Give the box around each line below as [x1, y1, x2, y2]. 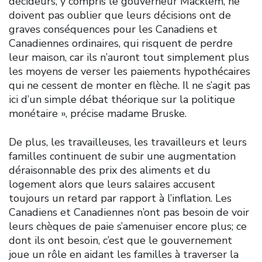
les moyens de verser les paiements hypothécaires [9, 64, 250, 78]
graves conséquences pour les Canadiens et [9, 22, 218, 36]
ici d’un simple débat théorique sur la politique [9, 92, 235, 106]
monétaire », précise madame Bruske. [9, 106, 187, 120]
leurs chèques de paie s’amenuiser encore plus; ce [9, 219, 247, 233]
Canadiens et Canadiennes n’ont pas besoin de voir [9, 205, 249, 219]
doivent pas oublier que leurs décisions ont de [9, 8, 231, 22]
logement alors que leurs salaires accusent [9, 177, 215, 191]
